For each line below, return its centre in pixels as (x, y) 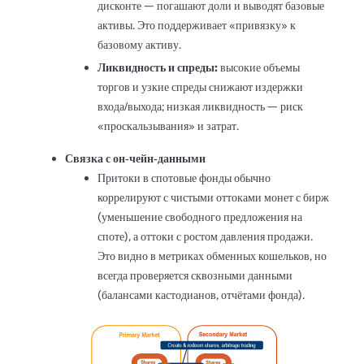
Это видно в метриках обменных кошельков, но (212, 256)
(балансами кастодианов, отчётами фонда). (201, 295)
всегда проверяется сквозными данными (195, 275)
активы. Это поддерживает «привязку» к (197, 25)
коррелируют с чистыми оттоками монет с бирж (213, 197)
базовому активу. (139, 44)
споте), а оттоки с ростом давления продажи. (205, 236)
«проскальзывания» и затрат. (168, 126)
